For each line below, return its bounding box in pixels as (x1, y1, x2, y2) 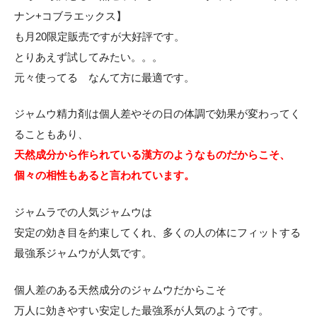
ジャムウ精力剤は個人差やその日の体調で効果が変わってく (14, 108, 301, 120)
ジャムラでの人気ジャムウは (14, 206, 152, 219)
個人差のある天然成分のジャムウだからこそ (14, 283, 226, 296)
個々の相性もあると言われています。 (14, 169, 195, 182)
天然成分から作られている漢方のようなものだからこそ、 (14, 149, 290, 161)
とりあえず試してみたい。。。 (14, 50, 163, 63)
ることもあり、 (14, 128, 88, 141)
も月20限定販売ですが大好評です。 (14, 30, 185, 42)
